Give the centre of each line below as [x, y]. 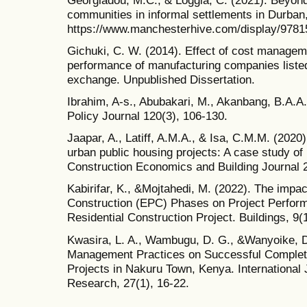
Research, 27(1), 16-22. [128, 283]
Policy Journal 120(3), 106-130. [147, 116]
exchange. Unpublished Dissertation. [161, 79]
